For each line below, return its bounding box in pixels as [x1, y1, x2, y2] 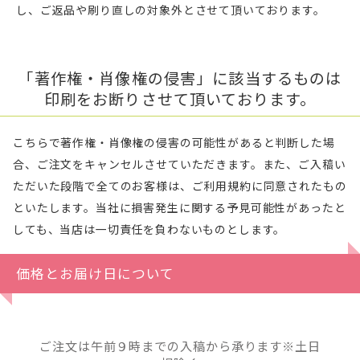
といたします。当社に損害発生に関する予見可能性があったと [13, 199, 346, 215]
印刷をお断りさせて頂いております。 [43, 87, 317, 110]
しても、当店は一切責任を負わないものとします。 [13, 221, 286, 237]
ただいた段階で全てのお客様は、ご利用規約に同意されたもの [13, 178, 347, 194]
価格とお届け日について [16, 263, 175, 283]
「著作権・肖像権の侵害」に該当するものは [18, 66, 342, 89]
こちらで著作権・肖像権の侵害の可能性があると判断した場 [13, 134, 335, 150]
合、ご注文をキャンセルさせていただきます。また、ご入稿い [13, 156, 346, 172]
